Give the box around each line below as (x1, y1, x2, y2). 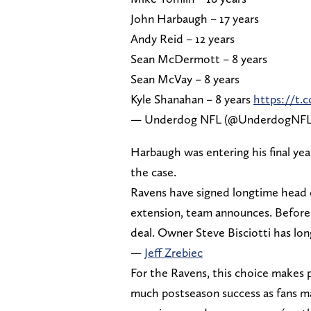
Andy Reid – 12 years (131, 31, 235, 47)
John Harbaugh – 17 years (131, 11, 259, 26)
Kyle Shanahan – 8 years (131, 92, 253, 107)
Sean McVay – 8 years (131, 72, 239, 87)
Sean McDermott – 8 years (131, 51, 267, 67)
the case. (131, 165, 179, 180)
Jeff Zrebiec (144, 245, 203, 260)
